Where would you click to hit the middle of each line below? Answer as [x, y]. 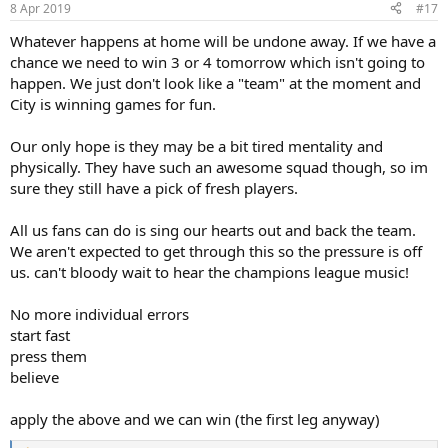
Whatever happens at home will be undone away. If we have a [223, 40]
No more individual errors [99, 313]
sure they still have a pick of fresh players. [154, 187]
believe [34, 376]
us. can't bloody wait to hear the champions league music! [209, 271]
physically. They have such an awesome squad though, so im [219, 166]
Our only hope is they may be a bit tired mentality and [196, 145]
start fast [40, 334]
